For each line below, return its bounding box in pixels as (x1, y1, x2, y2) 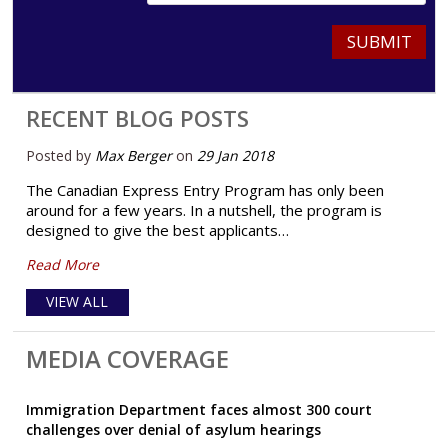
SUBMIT (346, 29, 412, 53)
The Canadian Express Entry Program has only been (25, 180, 384, 201)
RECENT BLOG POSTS (25, 103, 249, 134)
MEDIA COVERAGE (25, 342, 229, 376)
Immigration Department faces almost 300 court (25, 400, 372, 420)
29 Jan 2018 (196, 146, 274, 166)
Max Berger (94, 146, 172, 166)
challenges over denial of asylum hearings (25, 420, 321, 440)
